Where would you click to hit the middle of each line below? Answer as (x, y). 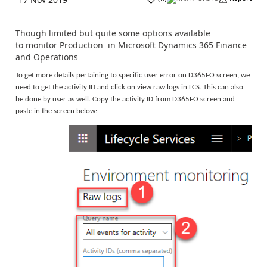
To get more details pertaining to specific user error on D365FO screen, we (133, 75)
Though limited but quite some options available (113, 33)
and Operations (47, 57)
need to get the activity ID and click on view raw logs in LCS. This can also (129, 87)
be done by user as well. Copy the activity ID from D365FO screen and (125, 99)
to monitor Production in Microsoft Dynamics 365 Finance (131, 45)
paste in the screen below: (56, 111)
